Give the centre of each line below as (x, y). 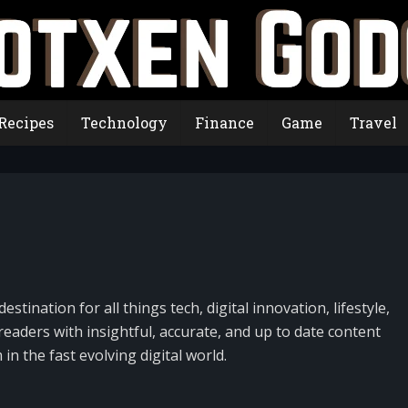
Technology (124, 122)
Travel (373, 122)
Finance (224, 122)
